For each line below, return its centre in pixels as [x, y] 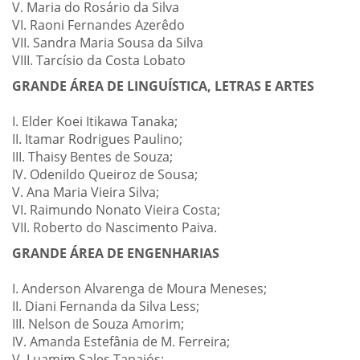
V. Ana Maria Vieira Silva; [86, 192]
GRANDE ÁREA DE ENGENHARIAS [116, 254]
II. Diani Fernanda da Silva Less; [106, 307]
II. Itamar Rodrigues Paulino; [97, 139]
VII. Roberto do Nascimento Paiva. [115, 228]
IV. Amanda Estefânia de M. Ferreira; [121, 342]
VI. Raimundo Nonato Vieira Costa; [116, 210]
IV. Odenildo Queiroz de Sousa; [105, 175]
